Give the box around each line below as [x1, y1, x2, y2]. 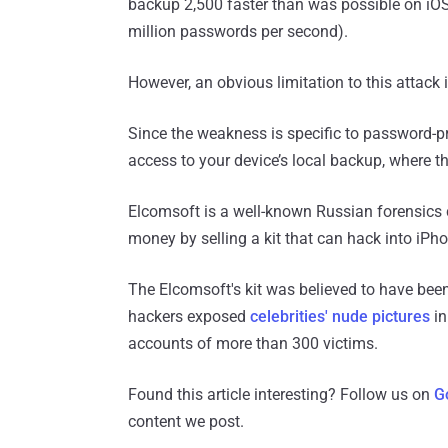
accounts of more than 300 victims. [128, 333, 378, 353]
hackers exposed [128, 306, 250, 326]
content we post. [128, 411, 244, 431]
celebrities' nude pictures [250, 306, 430, 326]
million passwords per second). [128, 21, 348, 41]
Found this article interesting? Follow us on [128, 384, 434, 404]
